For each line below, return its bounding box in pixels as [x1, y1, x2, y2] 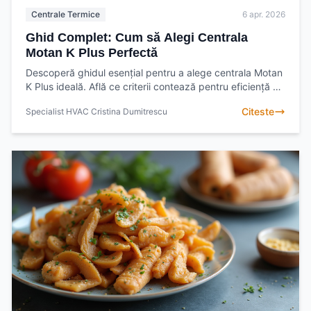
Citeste [242, 105, 274, 117]
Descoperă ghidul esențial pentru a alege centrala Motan [26, 66, 283, 78]
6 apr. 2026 [242, 8, 285, 19]
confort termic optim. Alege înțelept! [26, 94, 189, 106]
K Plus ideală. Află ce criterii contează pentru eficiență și [26, 80, 280, 92]
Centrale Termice [31, 8, 100, 19]
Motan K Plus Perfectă [26, 45, 158, 60]
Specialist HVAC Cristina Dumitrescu [26, 106, 167, 117]
